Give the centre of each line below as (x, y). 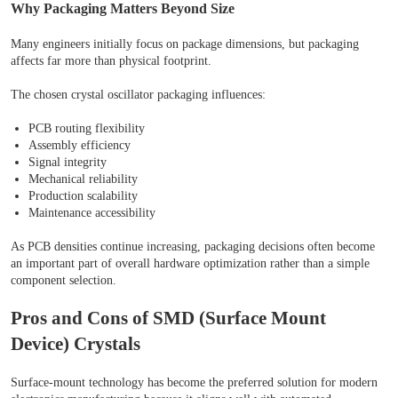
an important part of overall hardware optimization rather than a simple (190, 264)
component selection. (64, 281)
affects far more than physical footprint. (111, 61)
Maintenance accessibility (92, 213)
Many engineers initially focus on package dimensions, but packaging (185, 44)
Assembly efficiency (80, 146)
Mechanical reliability (83, 179)
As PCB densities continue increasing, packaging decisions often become (193, 247)
